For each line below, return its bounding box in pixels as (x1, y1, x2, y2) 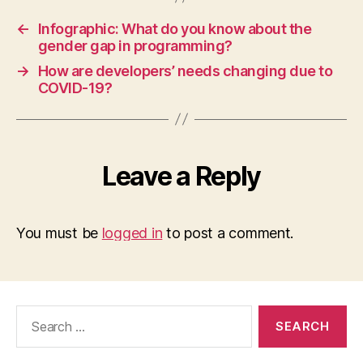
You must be (16, 224, 102, 241)
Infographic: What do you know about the (37, 19, 312, 37)
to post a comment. (162, 224, 294, 241)
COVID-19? (37, 79, 113, 96)
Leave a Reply (102, 160, 261, 192)
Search (9, 304, 54, 322)
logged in (101, 224, 163, 241)
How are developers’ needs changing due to (37, 62, 333, 79)
